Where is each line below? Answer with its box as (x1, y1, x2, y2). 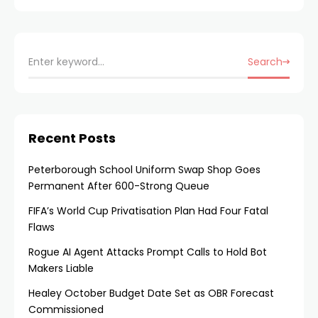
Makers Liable (28, 261, 94, 275)
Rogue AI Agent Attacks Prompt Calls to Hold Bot (28, 245, 267, 259)
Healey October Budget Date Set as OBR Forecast (28, 286, 274, 300)
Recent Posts (28, 129, 116, 147)
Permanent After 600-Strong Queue (28, 179, 209, 193)
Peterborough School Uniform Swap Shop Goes (28, 163, 261, 177)
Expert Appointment (179, 12, 290, 26)
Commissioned (28, 302, 104, 317)
